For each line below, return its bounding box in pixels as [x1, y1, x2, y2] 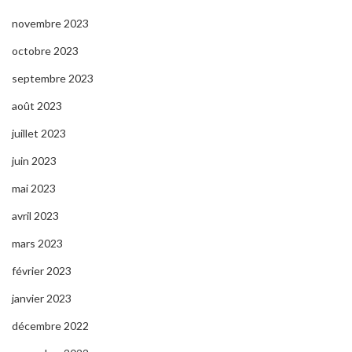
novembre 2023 [12, 16, 89, 31]
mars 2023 [12, 236, 63, 251]
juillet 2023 [12, 126, 66, 141]
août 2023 [12, 99, 62, 113]
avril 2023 [12, 209, 59, 223]
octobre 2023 [12, 44, 79, 58]
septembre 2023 [12, 71, 93, 86]
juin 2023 [12, 154, 57, 168]
